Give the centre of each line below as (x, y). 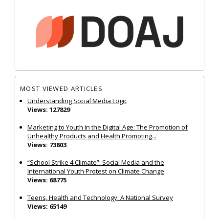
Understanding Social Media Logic (77, 100)
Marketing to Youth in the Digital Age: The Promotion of (108, 127)
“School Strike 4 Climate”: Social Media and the (96, 162)
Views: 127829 (49, 109)
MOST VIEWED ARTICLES (61, 89)
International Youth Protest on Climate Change (96, 171)
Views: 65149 (47, 206)
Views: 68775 (47, 180)
